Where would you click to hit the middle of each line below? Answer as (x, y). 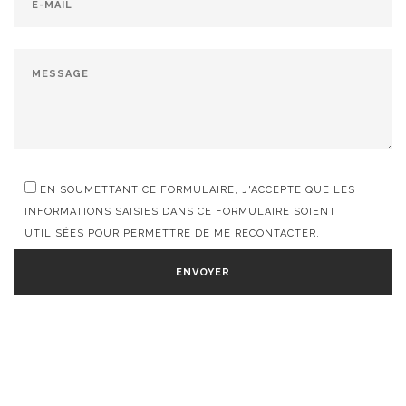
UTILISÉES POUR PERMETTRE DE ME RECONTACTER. (172, 234)
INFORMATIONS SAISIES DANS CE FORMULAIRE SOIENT (180, 212)
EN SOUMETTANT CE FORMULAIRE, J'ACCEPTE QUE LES (198, 190)
